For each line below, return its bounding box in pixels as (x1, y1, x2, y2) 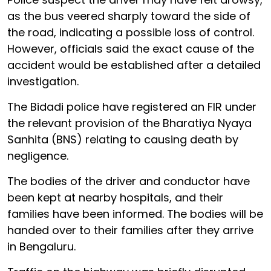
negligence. (7, 148, 68, 163)
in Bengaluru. (7, 239, 76, 254)
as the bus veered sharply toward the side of (7, 8, 250, 24)
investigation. (7, 74, 79, 89)
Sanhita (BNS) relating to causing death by (7, 132, 238, 147)
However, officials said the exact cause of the (7, 41, 254, 56)
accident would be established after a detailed (7, 57, 261, 73)
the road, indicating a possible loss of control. (7, 25, 254, 40)
